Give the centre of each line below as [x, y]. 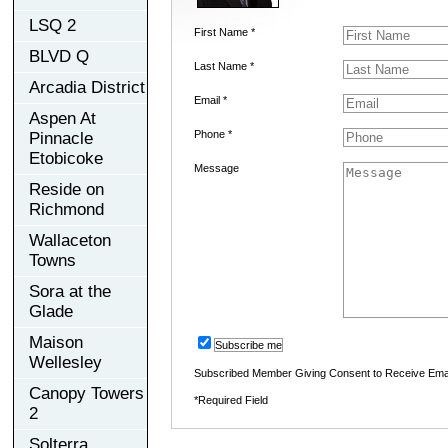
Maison [56, 342]
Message [216, 167]
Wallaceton [70, 240]
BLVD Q [59, 56]
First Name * [224, 31]
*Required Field [230, 399]
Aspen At [62, 118]
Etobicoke [66, 158]
